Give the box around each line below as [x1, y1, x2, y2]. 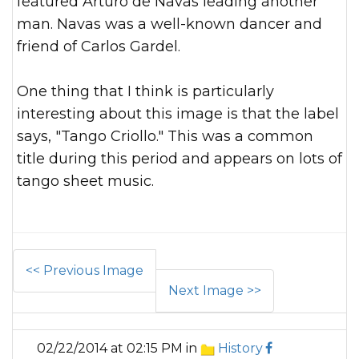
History [217, 341, 263, 357]
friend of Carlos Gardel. [17, 38, 180, 56]
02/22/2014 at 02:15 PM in [37, 341, 200, 357]
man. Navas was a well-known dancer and [17, 15, 322, 34]
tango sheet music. [17, 172, 154, 191]
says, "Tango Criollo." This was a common [17, 127, 313, 146]
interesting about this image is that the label [17, 105, 339, 123]
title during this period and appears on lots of [17, 150, 342, 168]
